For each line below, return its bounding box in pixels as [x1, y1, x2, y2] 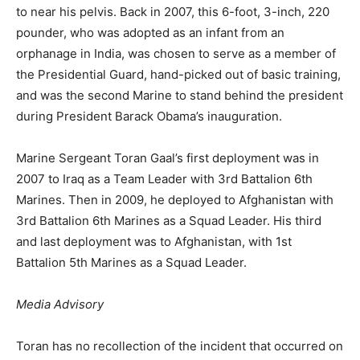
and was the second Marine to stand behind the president [16, 87, 343, 103]
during [16, 108, 53, 124]
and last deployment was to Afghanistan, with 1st [16, 233, 292, 249]
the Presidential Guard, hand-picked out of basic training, [16, 66, 341, 82]
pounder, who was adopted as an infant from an [16, 24, 284, 40]
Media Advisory [16, 296, 104, 312]
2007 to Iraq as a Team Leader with [16, 170, 215, 186]
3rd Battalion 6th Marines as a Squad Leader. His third [16, 212, 321, 228]
